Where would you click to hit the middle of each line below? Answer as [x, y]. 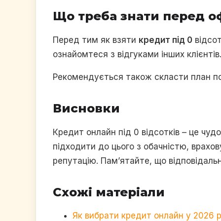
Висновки [86, 108]
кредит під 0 [166, 40]
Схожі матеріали [109, 192]
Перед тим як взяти [96, 40]
